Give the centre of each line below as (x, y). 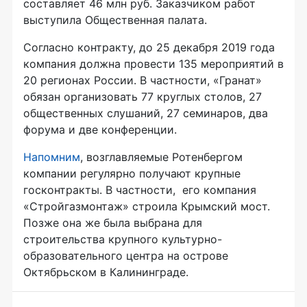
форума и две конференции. (100, 130)
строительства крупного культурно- (123, 240)
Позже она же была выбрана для (113, 223)
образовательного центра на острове (126, 256)
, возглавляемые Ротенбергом (161, 157)
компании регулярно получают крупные (132, 174)
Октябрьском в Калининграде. (108, 272)
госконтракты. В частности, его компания (140, 190)
